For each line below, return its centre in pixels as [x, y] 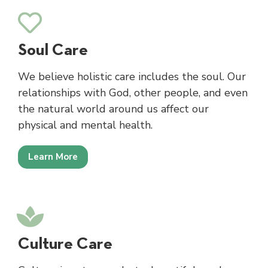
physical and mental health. [85, 125]
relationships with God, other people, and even [133, 92]
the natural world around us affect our [113, 109]
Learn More [53, 156]
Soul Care [53, 49]
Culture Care [65, 243]
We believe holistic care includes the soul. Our [132, 76]
